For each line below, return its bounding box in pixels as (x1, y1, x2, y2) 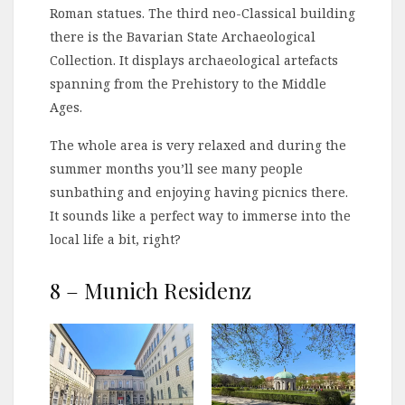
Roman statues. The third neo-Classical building (50, 5, 355, 23)
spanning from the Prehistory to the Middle (50, 75, 326, 93)
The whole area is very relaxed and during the (50, 137, 346, 155)
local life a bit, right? (50, 231, 181, 249)
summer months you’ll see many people (50, 160, 303, 178)
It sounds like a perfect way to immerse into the (50, 207, 351, 225)
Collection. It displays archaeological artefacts (50, 52, 338, 70)
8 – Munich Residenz (50, 276, 251, 306)
